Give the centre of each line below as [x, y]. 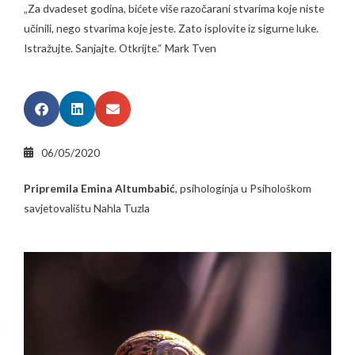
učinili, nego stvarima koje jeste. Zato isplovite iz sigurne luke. [171, 28]
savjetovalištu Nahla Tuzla [87, 208]
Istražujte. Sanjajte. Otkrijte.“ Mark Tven [120, 48]
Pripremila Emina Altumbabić [99, 188]
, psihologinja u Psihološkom [243, 188]
